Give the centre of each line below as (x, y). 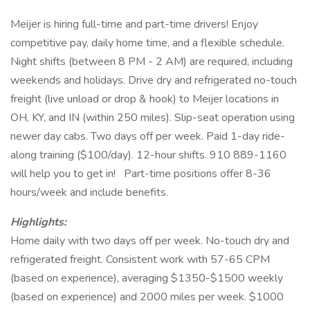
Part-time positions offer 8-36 (196, 174)
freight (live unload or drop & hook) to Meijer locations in (145, 99)
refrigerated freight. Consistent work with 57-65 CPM (140, 259)
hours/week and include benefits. (89, 192)
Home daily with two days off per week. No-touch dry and (150, 241)
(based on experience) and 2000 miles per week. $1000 (147, 297)
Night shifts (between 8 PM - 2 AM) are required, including (152, 62)
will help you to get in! (64, 174)
